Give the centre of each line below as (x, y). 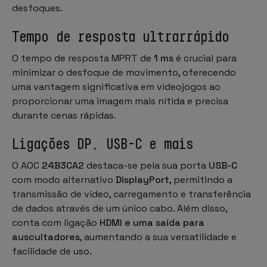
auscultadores (46, 237)
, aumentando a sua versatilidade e (158, 237)
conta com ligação (56, 222)
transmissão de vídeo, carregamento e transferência (131, 194)
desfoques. (37, 8)
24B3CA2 (63, 165)
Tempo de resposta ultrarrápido (121, 36)
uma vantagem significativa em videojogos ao (116, 86)
